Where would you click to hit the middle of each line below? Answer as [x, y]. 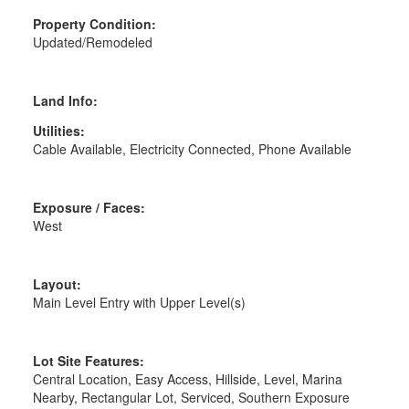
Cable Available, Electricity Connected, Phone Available [192, 148]
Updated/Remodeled [92, 42]
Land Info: [65, 100]
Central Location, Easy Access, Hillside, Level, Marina [187, 378]
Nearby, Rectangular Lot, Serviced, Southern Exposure [191, 397]
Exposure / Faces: [89, 207]
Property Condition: [94, 23]
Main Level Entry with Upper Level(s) [139, 302]
